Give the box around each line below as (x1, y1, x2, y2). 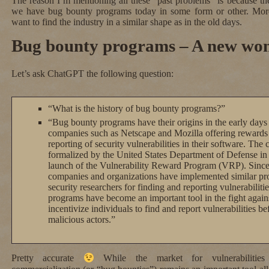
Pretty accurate (11, 253, 83, 264)
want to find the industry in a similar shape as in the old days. (11, 16, 242, 27)
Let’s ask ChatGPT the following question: (11, 68, 174, 79)
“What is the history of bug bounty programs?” (47, 103, 225, 114)
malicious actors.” (47, 214, 115, 225)
